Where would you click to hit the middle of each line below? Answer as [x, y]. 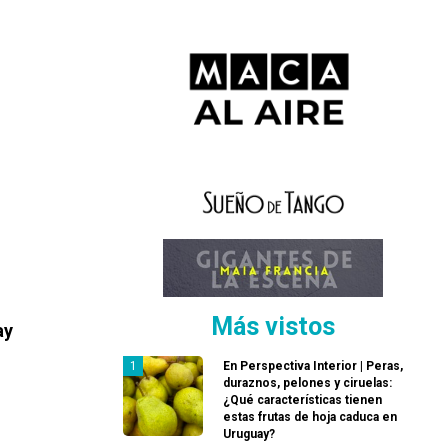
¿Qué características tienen [302, 400]
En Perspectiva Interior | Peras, [313, 366]
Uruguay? [249, 434]
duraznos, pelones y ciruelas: [307, 383]
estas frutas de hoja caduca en [310, 417]
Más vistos [273, 327]
